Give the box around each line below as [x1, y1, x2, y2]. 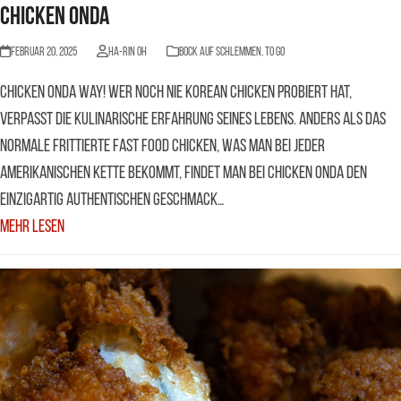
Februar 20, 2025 [11, 45, 78, 59]
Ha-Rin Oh [107, 45, 147, 59]
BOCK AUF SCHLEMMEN [178, 45, 261, 59]
